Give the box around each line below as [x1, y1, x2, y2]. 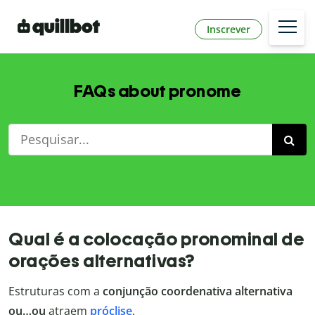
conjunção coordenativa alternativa [103, 283, 292, 300]
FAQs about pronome [74, 81, 241, 102]
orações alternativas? [8, 250, 195, 272]
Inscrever [207, 22, 250, 36]
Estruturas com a [8, 283, 103, 300]
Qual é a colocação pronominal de [8, 229, 304, 250]
